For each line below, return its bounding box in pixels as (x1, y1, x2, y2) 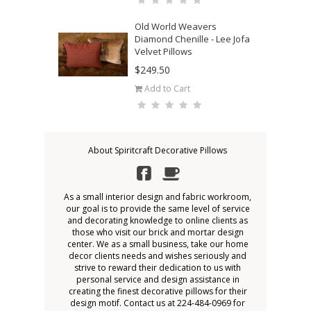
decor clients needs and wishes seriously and (69, 250, 246, 262)
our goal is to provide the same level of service (65, 203, 250, 215)
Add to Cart (142, 83, 190, 94)
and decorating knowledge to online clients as (67, 215, 248, 226)
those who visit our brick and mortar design (72, 226, 244, 238)
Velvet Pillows (135, 45, 192, 58)
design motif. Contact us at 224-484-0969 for (70, 297, 245, 309)
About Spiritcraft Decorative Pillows (88, 144, 227, 156)
